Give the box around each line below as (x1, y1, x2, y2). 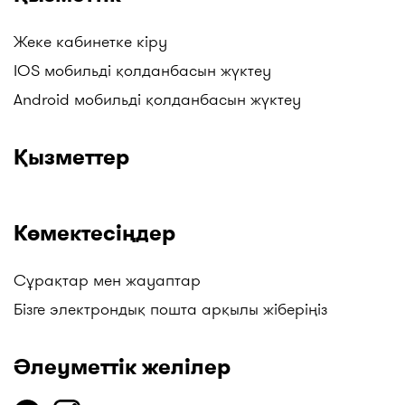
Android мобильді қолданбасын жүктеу (14, 87, 301, 111)
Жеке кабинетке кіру (14, 29, 167, 53)
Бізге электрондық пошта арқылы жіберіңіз (14, 297, 327, 321)
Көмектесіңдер (14, 217, 175, 249)
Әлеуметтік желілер (14, 351, 231, 382)
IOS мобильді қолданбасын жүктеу (14, 58, 271, 82)
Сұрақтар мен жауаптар (14, 268, 201, 292)
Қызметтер (14, 141, 129, 173)
